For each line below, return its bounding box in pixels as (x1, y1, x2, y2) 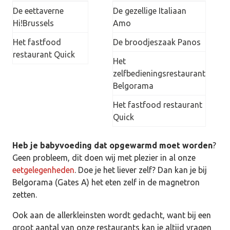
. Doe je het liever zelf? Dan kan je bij (74, 165, 207, 175)
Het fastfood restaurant (113, 100, 202, 110)
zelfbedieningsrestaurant (113, 69, 205, 79)
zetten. (12, 190, 37, 200)
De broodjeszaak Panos (113, 37, 201, 47)
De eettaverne (13, 6, 64, 16)
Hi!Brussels (13, 18, 54, 28)
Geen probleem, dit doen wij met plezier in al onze (12, 153, 196, 163)
